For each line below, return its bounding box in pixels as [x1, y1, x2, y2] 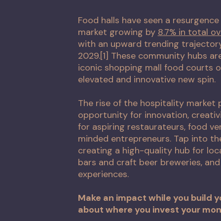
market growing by [77, 26, 158, 38]
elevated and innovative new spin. [77, 74, 216, 86]
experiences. [77, 168, 129, 181]
